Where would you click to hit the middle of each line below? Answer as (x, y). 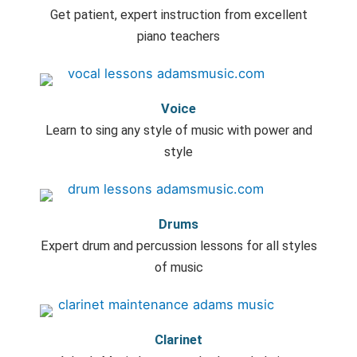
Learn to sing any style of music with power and (178, 130)
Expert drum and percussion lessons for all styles (178, 245)
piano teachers (178, 36)
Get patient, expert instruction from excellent (178, 14)
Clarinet (178, 339)
